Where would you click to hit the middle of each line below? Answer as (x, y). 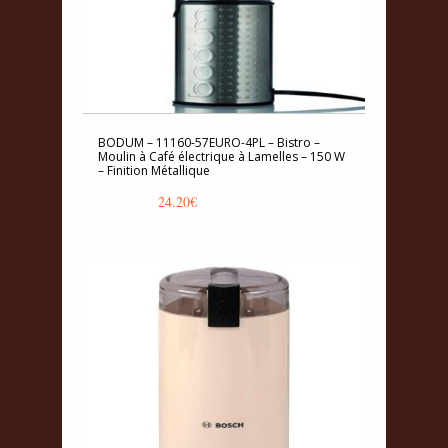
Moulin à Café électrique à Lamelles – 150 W (221, 156)
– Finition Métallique (154, 170)
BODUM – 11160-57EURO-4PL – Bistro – (209, 142)
